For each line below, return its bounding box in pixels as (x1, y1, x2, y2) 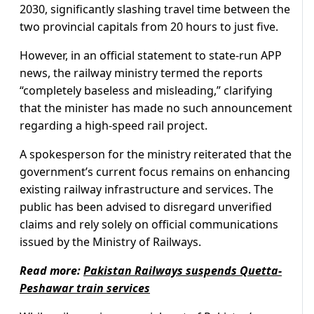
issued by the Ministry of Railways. (20, 234, 201, 250)
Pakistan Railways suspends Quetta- (83, 263, 282, 279)
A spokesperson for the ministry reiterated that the (20, 146, 292, 163)
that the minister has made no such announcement (20, 100, 292, 116)
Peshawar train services (20, 280, 150, 296)
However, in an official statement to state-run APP (20, 48, 282, 64)
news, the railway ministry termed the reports (20, 65, 263, 81)
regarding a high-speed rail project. (20, 118, 207, 134)
